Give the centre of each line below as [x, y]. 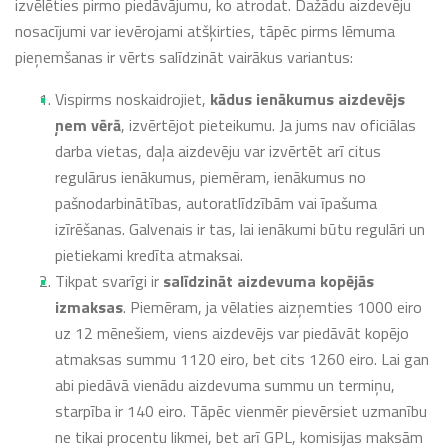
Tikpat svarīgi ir [109, 280]
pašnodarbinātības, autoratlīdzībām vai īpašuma [216, 202]
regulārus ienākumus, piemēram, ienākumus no [210, 176]
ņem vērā [88, 124]
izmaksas [89, 306]
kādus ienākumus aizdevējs [307, 98]
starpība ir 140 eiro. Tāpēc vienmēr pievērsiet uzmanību [241, 410]
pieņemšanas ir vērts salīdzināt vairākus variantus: [184, 56]
